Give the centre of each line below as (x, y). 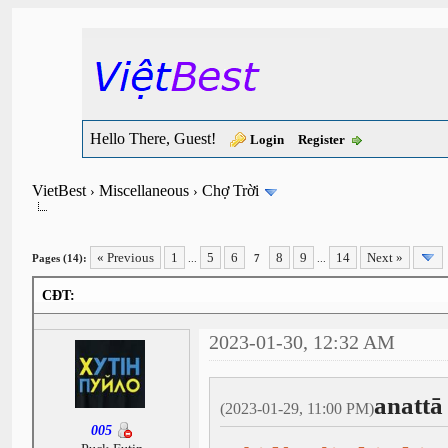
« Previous (126, 257)
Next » (385, 257)
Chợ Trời (231, 190)
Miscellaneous (144, 190)
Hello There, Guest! (155, 138)
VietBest (59, 190)
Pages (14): (60, 258)
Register (322, 139)
